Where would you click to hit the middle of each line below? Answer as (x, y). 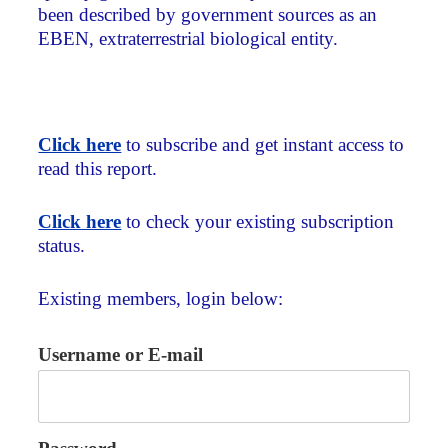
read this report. (98, 168)
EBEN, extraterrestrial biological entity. (188, 39)
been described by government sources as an (208, 15)
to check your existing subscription (258, 221)
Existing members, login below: (161, 298)
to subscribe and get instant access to (263, 144)
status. (62, 245)
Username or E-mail (121, 355)
